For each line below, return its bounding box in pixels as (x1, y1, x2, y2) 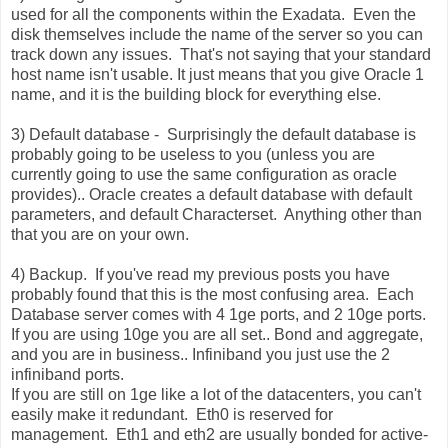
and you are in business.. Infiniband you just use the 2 (11, 346, 390, 364)
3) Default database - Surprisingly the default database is (11, 126, 416, 144)
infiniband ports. (11, 366, 124, 384)
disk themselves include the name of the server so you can (11, 26, 423, 44)
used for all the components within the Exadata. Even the (11, 6, 416, 24)
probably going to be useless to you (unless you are (11, 146, 375, 164)
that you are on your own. (11, 226, 189, 244)
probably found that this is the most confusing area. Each (11, 286, 414, 304)
